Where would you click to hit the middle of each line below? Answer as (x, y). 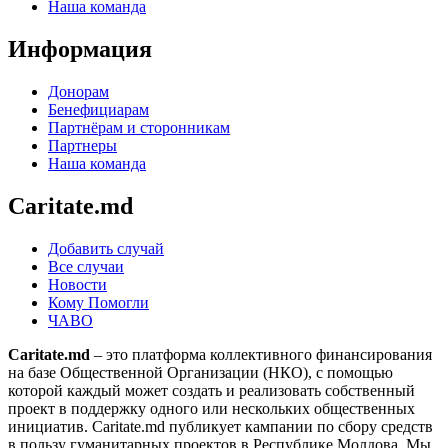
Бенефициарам (98, 109)
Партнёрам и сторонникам (139, 127)
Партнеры (82, 145)
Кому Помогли (98, 302)
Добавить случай (106, 248)
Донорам (78, 91)
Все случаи (86, 266)
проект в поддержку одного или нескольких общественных (211, 408)
